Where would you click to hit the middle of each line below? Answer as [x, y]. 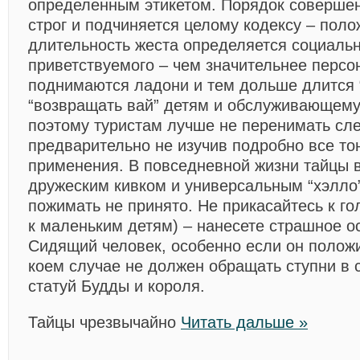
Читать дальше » [244, 322]
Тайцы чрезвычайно [104, 322]
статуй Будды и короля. [117, 286]
